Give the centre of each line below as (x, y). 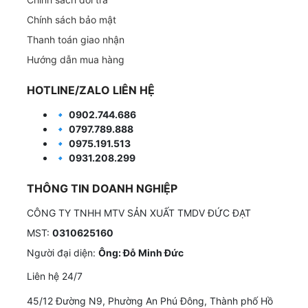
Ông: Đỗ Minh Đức (141, 253)
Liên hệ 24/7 (55, 276)
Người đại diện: (63, 253)
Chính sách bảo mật (71, 20)
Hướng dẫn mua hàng (76, 60)
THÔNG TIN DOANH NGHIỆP (102, 189)
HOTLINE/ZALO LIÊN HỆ (91, 90)
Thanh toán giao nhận (76, 40)
